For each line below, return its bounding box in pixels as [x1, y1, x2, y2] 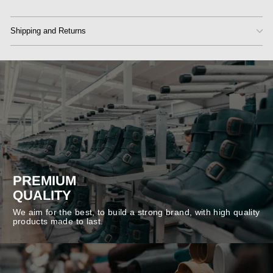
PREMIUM [12, 172, 76, 188]
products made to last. [12, 216, 104, 226]
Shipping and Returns [10, 26, 86, 36]
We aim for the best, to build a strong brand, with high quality [12, 207, 260, 217]
